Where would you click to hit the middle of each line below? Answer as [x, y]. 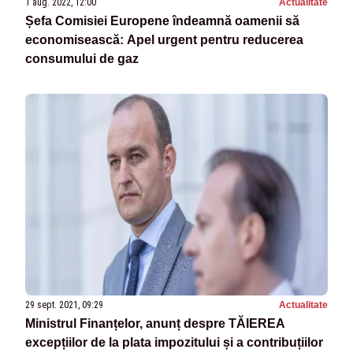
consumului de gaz [82, 58]
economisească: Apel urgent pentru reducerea [164, 39]
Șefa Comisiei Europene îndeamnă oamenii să [162, 20]
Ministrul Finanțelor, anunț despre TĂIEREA [155, 324]
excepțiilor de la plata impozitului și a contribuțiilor [174, 343]
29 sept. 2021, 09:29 [64, 305]
